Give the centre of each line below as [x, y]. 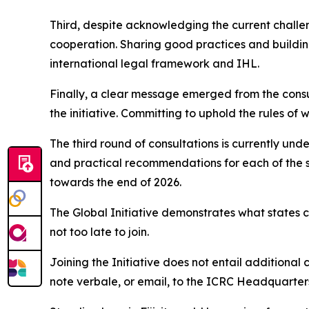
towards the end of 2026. [116, 182]
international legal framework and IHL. [154, 63]
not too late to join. [99, 231]
